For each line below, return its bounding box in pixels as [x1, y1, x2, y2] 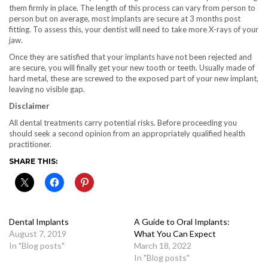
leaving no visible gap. [9, 84, 85, 94]
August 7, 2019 [9, 228, 66, 239]
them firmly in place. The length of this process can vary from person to [9, 2, 255, 13]
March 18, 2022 [134, 240, 191, 251]
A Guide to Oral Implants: [134, 216, 230, 227]
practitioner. [9, 139, 51, 149]
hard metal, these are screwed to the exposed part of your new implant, [9, 73, 258, 83]
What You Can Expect [134, 228, 216, 239]
